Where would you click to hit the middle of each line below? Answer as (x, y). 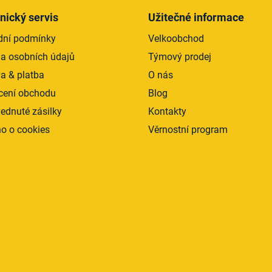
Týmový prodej (180, 56)
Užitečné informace (196, 17)
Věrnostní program (188, 129)
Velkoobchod (176, 38)
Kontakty (167, 111)
